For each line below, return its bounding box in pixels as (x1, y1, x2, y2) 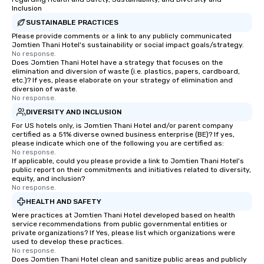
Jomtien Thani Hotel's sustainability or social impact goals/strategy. (12, 41, 244, 49)
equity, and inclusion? (12, 174, 85, 183)
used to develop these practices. (12, 237, 124, 246)
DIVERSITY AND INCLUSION (26, 107, 122, 116)
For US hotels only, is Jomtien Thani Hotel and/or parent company (12, 121, 233, 130)
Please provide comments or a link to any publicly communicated (12, 32, 232, 41)
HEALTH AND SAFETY (26, 197, 101, 206)
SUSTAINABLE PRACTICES (26, 18, 118, 27)
